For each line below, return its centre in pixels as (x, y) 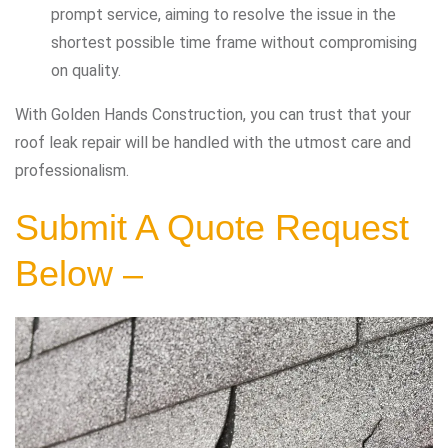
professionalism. (72, 170)
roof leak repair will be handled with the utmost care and (213, 142)
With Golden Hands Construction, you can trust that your (213, 114)
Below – (79, 273)
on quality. (86, 70)
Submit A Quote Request (212, 227)
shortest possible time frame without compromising (234, 42)
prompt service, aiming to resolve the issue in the (223, 14)
